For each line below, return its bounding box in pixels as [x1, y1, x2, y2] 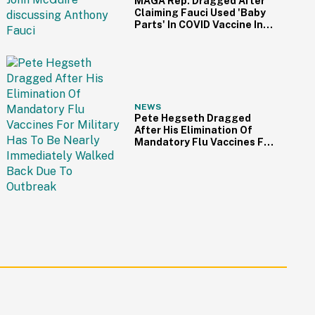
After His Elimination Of [134, 124, 252, 136]
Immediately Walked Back [134, 160, 262, 172]
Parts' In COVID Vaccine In [134, 19, 263, 30]
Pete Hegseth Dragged [134, 112, 251, 124]
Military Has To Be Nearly [134, 148, 261, 160]
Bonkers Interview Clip [134, 31, 246, 42]
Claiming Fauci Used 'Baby [134, 7, 266, 18]
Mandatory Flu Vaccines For [134, 136, 274, 148]
